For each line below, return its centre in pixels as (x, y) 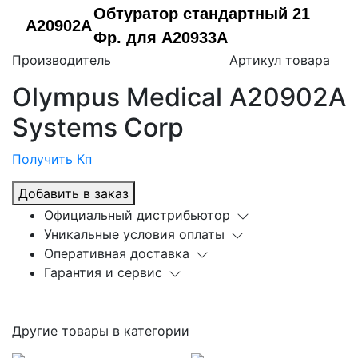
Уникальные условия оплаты (134, 235)
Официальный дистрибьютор (137, 215)
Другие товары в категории (101, 331)
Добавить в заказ (74, 194)
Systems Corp (98, 128)
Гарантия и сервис (103, 273)
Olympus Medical (117, 97)
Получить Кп (52, 159)
